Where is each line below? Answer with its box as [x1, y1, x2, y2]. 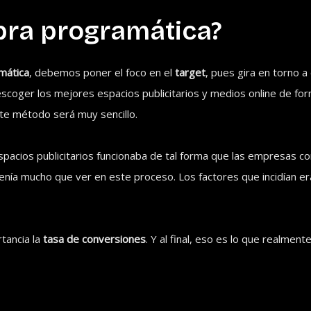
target [175, 65, 206, 80]
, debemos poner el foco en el [29, 65, 176, 80]
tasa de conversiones [43, 232, 146, 246]
